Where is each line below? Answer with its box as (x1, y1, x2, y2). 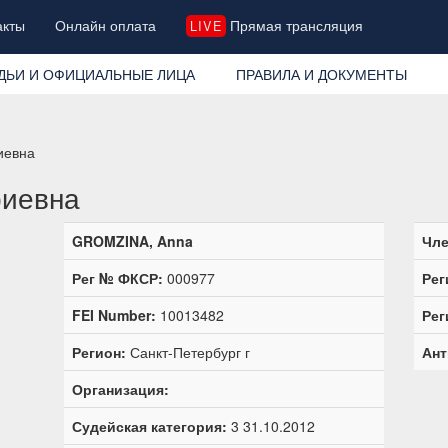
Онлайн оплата (55, 15, 157, 35)
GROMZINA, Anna (72, 230, 193, 251)
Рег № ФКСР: (72, 267, 163, 288)
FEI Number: (72, 304, 156, 325)
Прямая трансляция (225, 15, 363, 35)
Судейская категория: (72, 415, 227, 436)
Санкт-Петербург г (126, 341, 250, 362)
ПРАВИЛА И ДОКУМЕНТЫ (235, 63, 407, 84)
